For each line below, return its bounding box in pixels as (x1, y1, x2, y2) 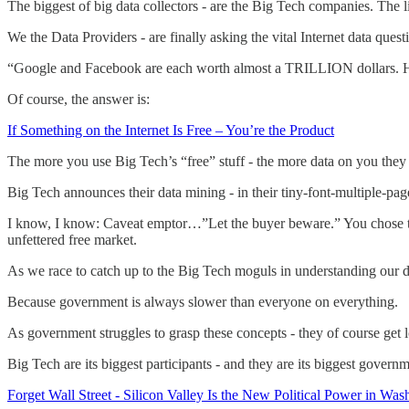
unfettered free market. (7, 231, 137, 247)
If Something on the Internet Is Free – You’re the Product (7, 121, 334, 138)
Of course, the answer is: (7, 90, 150, 107)
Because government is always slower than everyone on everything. (7, 293, 398, 309)
